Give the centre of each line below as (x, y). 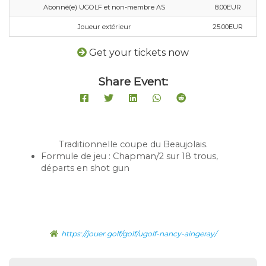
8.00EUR (228, 7)
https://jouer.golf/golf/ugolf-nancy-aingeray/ (139, 234)
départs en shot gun (85, 168)
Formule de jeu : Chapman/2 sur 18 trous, (129, 156)
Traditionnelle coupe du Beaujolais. (133, 145)
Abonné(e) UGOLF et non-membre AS (104, 7)
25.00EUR (228, 27)
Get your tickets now (139, 53)
